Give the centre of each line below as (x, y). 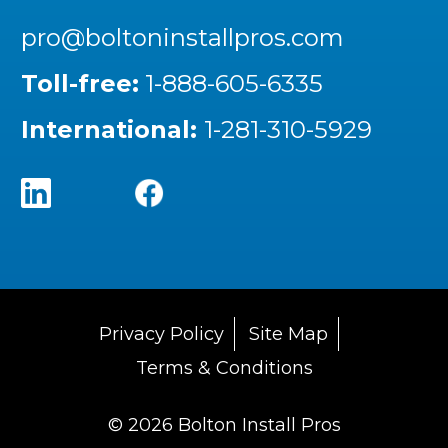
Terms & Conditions (224, 367)
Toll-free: (80, 83)
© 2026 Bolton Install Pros (224, 424)
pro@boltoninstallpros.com (182, 37)
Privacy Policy (161, 333)
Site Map (288, 333)
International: (112, 129)
